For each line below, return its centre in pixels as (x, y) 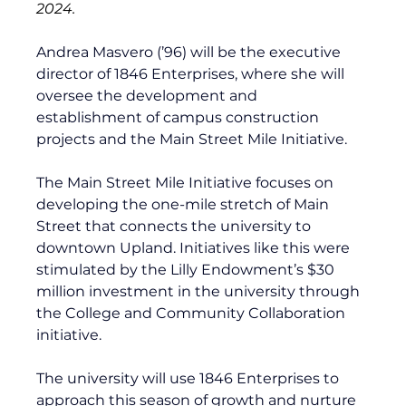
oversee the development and (149, 95)
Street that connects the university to (176, 226)
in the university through (269, 291)
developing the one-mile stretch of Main (185, 204)
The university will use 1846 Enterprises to (190, 378)
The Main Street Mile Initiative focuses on (187, 182)
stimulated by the (104, 269)
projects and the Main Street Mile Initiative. (192, 139)
